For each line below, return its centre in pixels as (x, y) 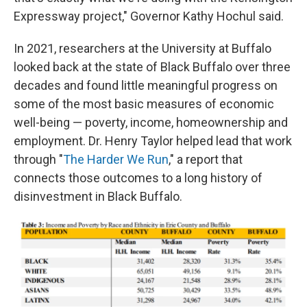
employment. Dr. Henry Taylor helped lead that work (153, 140)
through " (38, 159)
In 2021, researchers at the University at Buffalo (143, 48)
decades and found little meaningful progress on (146, 85)
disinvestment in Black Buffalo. (98, 196)
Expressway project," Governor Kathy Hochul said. (149, 16)
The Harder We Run (116, 159)
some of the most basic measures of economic (144, 103)
